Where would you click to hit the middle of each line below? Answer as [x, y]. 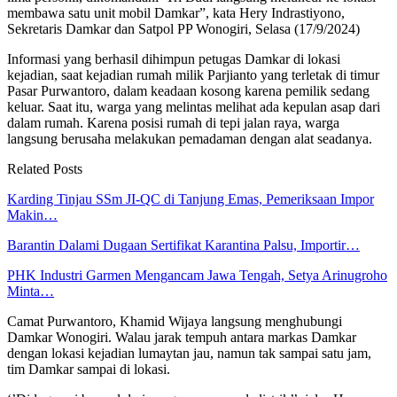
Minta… [31, 291]
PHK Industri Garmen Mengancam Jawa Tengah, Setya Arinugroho [197, 275]
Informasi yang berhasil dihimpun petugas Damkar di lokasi [174, 58]
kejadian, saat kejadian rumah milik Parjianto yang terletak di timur [193, 74]
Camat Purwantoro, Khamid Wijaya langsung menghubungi [175, 321]
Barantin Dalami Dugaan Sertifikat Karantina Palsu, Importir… [183, 245]
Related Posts [45, 168]
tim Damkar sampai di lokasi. [89, 369]
